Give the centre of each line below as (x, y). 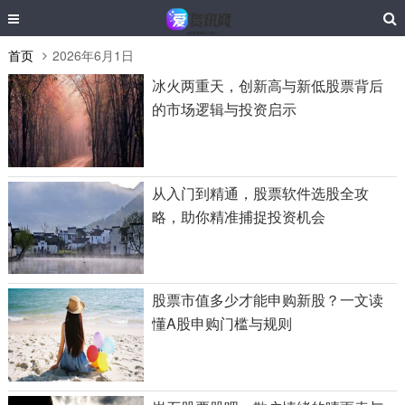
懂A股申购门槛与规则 (222, 324)
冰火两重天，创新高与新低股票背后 (268, 85)
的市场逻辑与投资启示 (225, 109)
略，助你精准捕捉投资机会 (239, 216)
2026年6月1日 (93, 55)
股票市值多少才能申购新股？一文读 (268, 300)
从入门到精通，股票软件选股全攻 (261, 193)
